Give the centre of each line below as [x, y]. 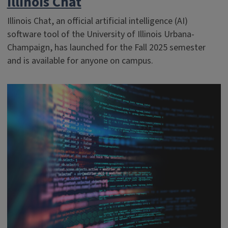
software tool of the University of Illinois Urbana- [101, 34]
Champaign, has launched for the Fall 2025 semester [106, 48]
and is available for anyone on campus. [80, 61]
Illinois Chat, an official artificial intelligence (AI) [97, 21]
